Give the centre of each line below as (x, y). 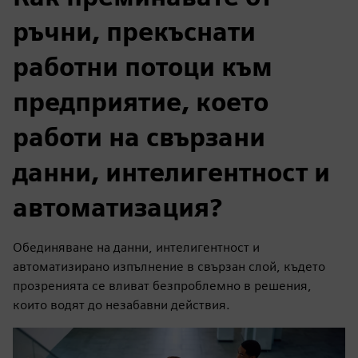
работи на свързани (139, 137)
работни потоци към (143, 66)
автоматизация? (117, 207)
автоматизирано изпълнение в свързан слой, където (169, 266)
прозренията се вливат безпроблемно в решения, (162, 285)
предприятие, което (141, 101)
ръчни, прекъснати (134, 31)
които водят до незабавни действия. (121, 304)
